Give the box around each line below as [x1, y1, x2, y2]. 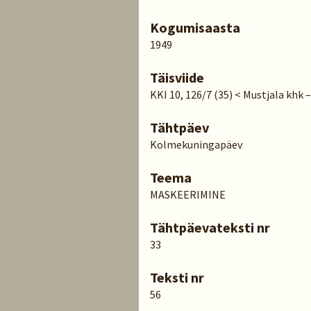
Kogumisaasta [150, 19, 240, 36]
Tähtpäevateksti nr [150, 219, 270, 236]
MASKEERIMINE [150, 187, 226, 201]
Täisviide [150, 69, 204, 86]
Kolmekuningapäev [150, 137, 242, 151]
